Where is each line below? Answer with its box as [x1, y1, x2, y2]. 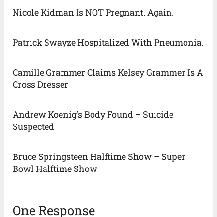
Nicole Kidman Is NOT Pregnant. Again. [13, 6, 174, 18]
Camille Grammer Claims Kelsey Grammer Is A [13, 66, 203, 78]
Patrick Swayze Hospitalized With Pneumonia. [13, 36, 204, 48]
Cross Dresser [13, 78, 69, 90]
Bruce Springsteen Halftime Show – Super [13, 150, 186, 162]
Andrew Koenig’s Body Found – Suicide [13, 108, 174, 120]
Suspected [13, 120, 55, 132]
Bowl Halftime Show [13, 162, 98, 174]
